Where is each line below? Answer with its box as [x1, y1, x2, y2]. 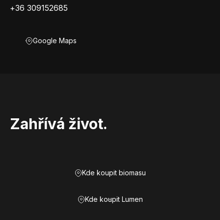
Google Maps [33, 36, 77, 45]
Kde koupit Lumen [84, 195, 143, 203]
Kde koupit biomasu [82, 168, 146, 177]
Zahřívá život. [10, 115, 108, 133]
